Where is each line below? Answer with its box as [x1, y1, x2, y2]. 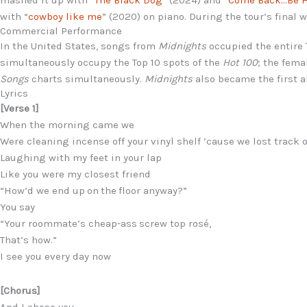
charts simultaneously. [29, 72, 145, 85]
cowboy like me [28, 10, 102, 23]
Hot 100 [223, 56, 258, 69]
